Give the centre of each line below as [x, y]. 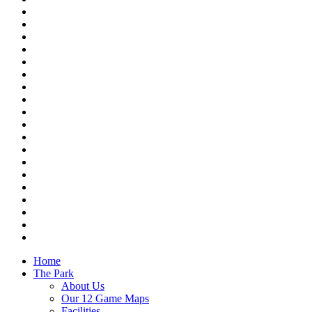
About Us [83, 286]
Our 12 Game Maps [105, 298]
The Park [54, 273]
